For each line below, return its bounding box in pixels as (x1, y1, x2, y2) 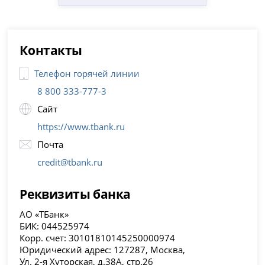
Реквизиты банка (20, 185, 131, 203)
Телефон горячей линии (34, 67, 140, 80)
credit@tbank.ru (37, 156, 103, 169)
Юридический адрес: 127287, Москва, (20, 244, 186, 256)
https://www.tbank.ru (37, 121, 125, 133)
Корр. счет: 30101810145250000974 (20, 232, 176, 244)
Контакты (20, 41, 83, 59)
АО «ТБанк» (20, 208, 69, 221)
